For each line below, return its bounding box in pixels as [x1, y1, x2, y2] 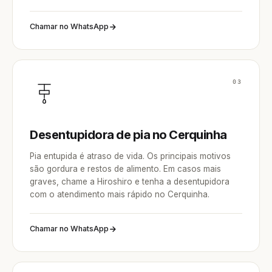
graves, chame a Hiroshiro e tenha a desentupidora [30, 177, 229, 186]
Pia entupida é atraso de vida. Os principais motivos [30, 151, 231, 161]
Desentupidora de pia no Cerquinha [30, 127, 227, 142]
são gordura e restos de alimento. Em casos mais [30, 164, 221, 174]
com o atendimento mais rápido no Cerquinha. [30, 189, 209, 199]
